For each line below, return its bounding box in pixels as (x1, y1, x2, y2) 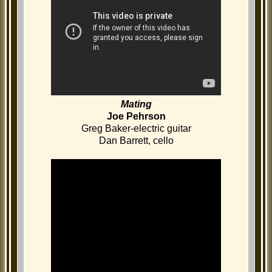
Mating (120, 99, 152, 110)
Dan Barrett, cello (98, 135, 174, 146)
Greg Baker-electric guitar (81, 123, 191, 134)
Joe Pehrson (106, 111, 166, 122)
